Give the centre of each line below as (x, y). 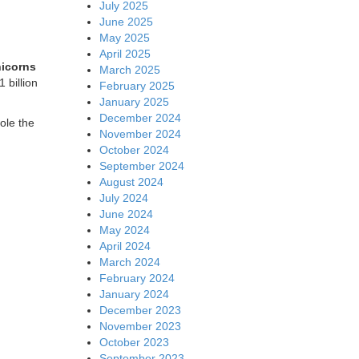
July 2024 (123, 198)
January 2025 (134, 101)
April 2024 (125, 246)
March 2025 (129, 69)
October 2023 (134, 342)
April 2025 (125, 53)
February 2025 (137, 85)
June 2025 (126, 21)
